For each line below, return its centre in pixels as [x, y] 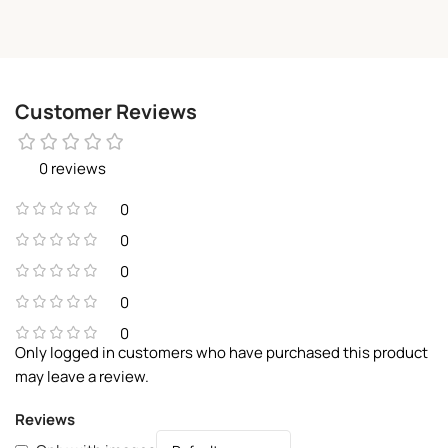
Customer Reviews [106, 111]
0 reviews [72, 168]
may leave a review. [82, 376]
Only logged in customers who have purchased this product [221, 352]
